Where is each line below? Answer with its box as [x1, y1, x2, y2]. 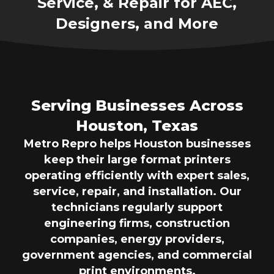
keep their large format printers [43, 152, 231, 166]
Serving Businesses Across [31, 96, 243, 114]
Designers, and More [56, 14, 218, 32]
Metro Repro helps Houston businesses [23, 136, 251, 150]
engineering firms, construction [44, 216, 230, 230]
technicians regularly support [51, 200, 223, 214]
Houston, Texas [76, 116, 198, 135]
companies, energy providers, [50, 232, 224, 246]
